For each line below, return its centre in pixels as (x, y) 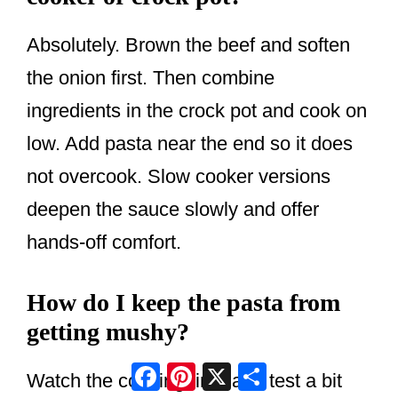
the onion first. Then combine (151, 78)
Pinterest (234, 369)
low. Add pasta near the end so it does (190, 144)
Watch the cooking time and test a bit (184, 381)
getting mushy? (108, 332)
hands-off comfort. (104, 243)
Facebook (202, 369)
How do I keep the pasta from (183, 303)
